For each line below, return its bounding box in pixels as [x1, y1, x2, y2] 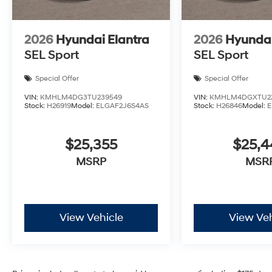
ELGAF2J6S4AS [96, 101, 149, 110]
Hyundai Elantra [56, 32, 149, 47]
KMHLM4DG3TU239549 [40, 92, 122, 102]
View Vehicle [59, 210, 123, 225]
